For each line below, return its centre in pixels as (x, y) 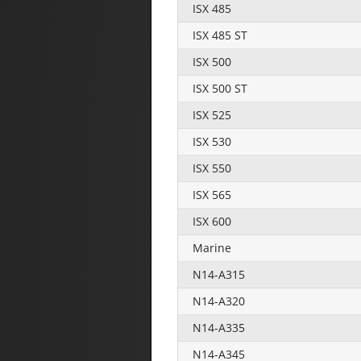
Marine (212, 247)
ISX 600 (212, 221)
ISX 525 (212, 114)
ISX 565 (212, 194)
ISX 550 (212, 168)
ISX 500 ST (220, 88)
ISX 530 (212, 141)
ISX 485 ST (220, 35)
